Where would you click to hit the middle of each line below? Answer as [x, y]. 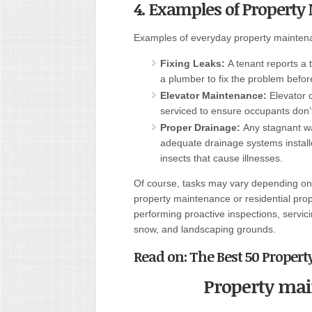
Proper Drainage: [202, 127]
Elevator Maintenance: [215, 95]
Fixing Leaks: [194, 63]
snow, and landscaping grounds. [205, 229]
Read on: [162, 256]
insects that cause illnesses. [221, 158]
